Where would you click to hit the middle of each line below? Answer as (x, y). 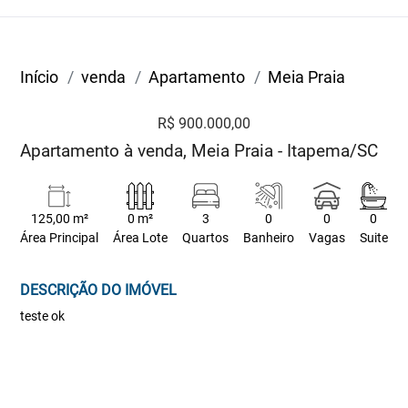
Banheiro (268, 238)
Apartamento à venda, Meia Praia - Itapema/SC (199, 151)
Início (40, 77)
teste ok (43, 316)
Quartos (206, 238)
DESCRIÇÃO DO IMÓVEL (99, 290)
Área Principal (60, 238)
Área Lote (141, 238)
